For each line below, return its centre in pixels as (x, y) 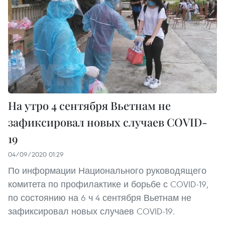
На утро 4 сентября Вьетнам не (89, 106)
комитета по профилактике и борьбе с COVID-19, (108, 184)
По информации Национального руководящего (107, 171)
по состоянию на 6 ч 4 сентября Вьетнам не (100, 198)
